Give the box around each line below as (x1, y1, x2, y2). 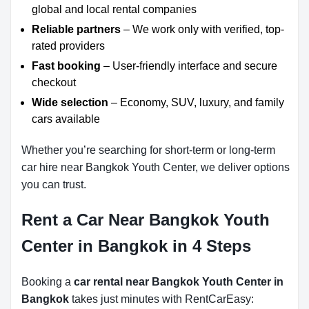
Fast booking (32, 60, 101, 72)
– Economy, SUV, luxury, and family (108, 97, 284, 108)
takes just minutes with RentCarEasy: (69, 293, 254, 305)
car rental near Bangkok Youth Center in (74, 276, 283, 288)
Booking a (21, 276, 74, 288)
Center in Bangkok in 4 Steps (21, 237, 251, 255)
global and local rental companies (32, 3, 197, 15)
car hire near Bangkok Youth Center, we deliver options (21, 161, 290, 173)
